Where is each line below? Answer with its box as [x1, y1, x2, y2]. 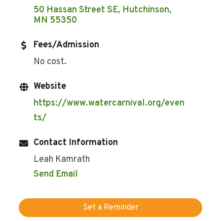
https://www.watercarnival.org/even [34, 98, 185, 110]
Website [34, 81, 67, 93]
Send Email [34, 169, 78, 181]
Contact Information [34, 137, 118, 149]
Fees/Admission [34, 39, 100, 51]
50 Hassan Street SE [34, 4, 118, 16]
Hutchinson [122, 4, 170, 16]
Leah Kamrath [34, 154, 90, 166]
